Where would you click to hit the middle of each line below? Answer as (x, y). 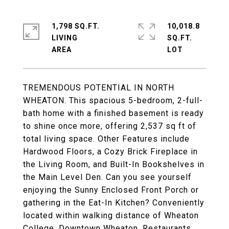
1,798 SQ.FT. (76, 26)
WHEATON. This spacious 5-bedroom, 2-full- (113, 100)
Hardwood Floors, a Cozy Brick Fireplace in (110, 152)
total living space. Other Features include (106, 139)
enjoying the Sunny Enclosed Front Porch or (111, 190)
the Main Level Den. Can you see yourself (107, 177)
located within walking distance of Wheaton (111, 215)
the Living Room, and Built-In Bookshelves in (114, 164)
